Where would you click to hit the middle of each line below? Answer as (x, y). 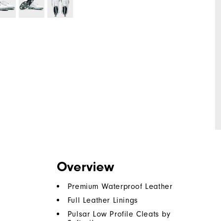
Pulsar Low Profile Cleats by (119, 214)
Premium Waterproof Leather (120, 187)
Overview (85, 167)
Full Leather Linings (103, 201)
